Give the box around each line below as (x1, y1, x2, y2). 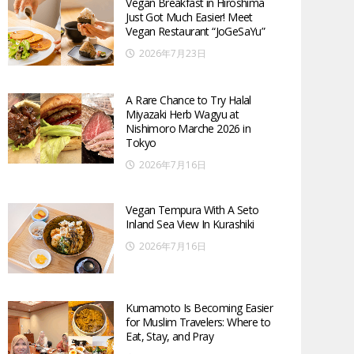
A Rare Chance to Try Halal (126, 92, 251, 108)
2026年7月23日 (139, 46, 207, 60)
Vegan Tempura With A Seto (126, 202, 259, 218)
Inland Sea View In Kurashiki (126, 217, 254, 232)
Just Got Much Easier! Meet (126, 9, 253, 24)
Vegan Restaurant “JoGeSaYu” (126, 23, 265, 39)
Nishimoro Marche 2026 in (126, 121, 250, 137)
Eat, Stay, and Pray (126, 328, 213, 344)
